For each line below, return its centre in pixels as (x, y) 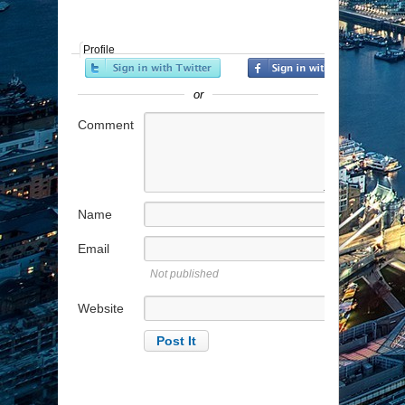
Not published (184, 274)
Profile (99, 50)
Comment (106, 125)
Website (101, 309)
